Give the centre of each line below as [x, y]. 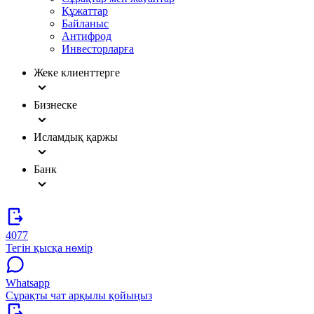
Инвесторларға [98, 49]
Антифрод [87, 36]
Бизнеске [55, 105]
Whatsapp [28, 283]
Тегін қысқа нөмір [49, 248]
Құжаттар [85, 11]
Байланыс [85, 23]
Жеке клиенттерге [77, 73]
